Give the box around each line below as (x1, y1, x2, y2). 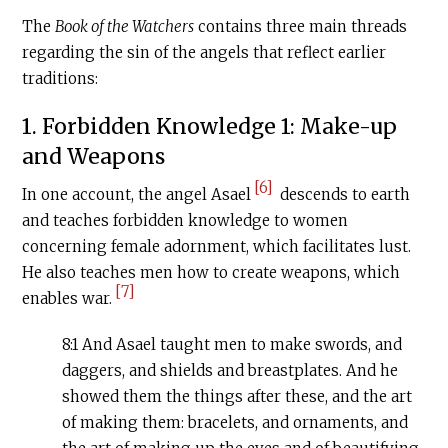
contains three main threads (194, 17, 408, 37)
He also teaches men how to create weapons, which (22, 263, 401, 283)
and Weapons (22, 143, 166, 171)
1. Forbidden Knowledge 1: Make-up (22, 113, 398, 141)
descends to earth (276, 185, 411, 205)
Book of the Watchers (55, 17, 195, 37)
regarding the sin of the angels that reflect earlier (22, 43, 387, 63)
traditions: (22, 69, 99, 89)
